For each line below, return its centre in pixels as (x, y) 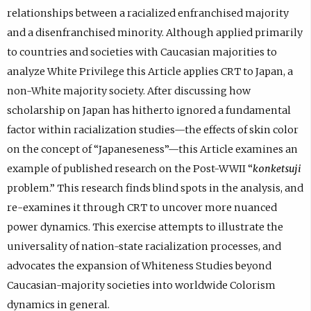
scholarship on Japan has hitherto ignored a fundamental (149, 111)
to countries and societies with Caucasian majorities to (142, 52)
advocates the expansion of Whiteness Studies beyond (139, 266)
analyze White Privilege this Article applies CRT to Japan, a (150, 72)
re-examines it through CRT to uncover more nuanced (142, 208)
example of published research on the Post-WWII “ (129, 169)
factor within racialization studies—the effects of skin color (152, 130)
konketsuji (277, 169)
